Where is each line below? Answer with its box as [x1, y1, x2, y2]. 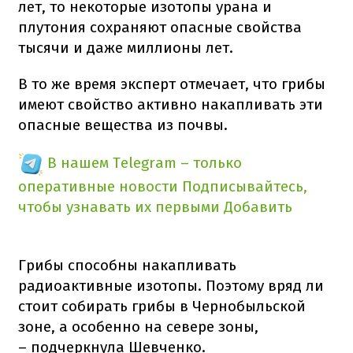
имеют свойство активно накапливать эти [18, 95, 323, 113]
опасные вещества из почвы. [18, 115, 228, 134]
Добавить [224, 197, 292, 216]
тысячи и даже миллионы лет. [18, 38, 233, 57]
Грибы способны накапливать [18, 255, 236, 274]
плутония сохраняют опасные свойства [18, 17, 302, 36]
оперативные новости [18, 176, 178, 195]
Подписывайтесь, [182, 176, 307, 195]
